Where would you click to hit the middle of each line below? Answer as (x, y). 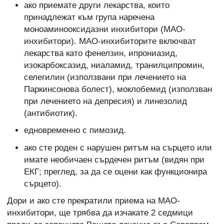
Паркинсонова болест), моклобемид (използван (118, 89)
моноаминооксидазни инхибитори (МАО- (104, 29)
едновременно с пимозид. (75, 130)
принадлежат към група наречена (89, 17)
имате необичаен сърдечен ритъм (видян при (114, 159)
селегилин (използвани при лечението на (105, 77)
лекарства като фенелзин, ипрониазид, (100, 53)
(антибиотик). (50, 113)
